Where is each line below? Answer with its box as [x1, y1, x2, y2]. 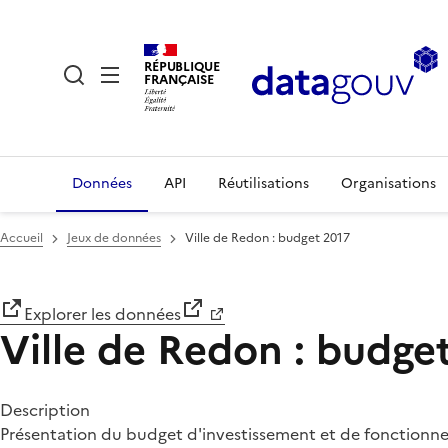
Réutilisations [218, 173, 309, 194]
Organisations [341, 173, 436, 194]
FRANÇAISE [144, 69, 214, 89]
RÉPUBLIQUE [144, 56, 220, 76]
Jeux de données [67, 229, 161, 247]
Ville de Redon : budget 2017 [185, 229, 350, 247]
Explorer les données [24, 302, 181, 326]
